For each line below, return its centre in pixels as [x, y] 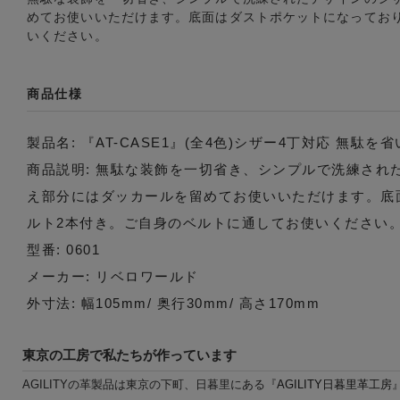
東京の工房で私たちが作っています [129, 354]
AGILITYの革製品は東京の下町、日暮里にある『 [150, 384]
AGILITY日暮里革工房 [334, 384]
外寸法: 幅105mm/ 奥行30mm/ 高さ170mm [173, 303]
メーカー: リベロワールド [113, 276]
